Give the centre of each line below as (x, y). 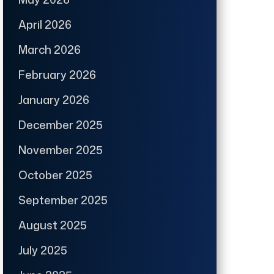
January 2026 (54, 99)
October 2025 (56, 175)
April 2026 (45, 24)
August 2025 (53, 225)
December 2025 (61, 124)
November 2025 (61, 150)
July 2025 (43, 250)
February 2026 (57, 74)
